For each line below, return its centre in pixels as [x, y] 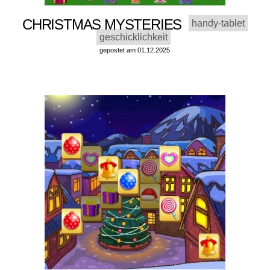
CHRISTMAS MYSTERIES [105, 25]
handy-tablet [218, 24]
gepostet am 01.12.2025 [135, 50]
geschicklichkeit [134, 37]
